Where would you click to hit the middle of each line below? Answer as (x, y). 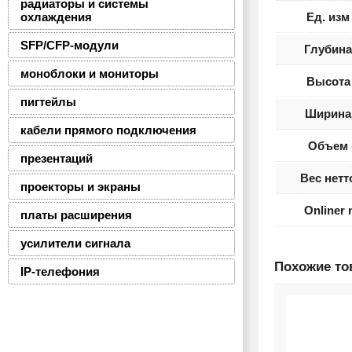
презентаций (57, 158)
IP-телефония (60, 271)
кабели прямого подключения (108, 130)
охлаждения (56, 17)
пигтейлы (48, 102)
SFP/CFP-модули (70, 45)
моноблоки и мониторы (90, 73)
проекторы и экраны (81, 187)
